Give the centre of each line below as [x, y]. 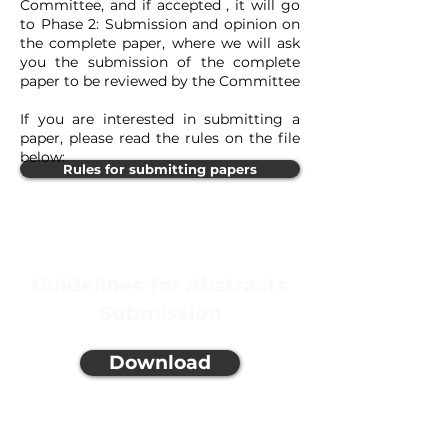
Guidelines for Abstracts [160, 285]
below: [42, 157]
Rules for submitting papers [160, 169]
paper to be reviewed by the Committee [160, 81]
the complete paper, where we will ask [160, 43]
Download [160, 362]
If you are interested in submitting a [160, 119]
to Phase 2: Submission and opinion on [160, 24]
